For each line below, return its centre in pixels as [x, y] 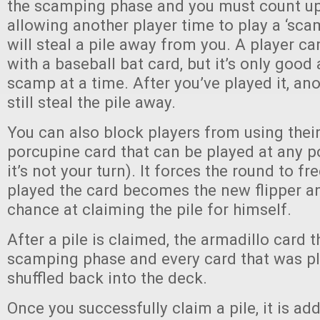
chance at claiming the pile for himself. [149, 209]
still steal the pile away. [91, 102]
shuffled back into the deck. [107, 278]
